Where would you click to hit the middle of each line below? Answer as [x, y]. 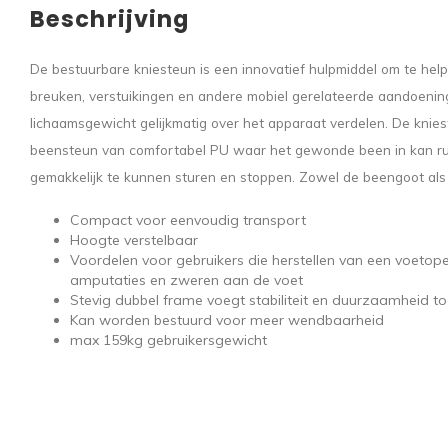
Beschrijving [110, 19]
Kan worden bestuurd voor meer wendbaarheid [227, 320]
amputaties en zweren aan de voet [186, 280]
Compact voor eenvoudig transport [188, 220]
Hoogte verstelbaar [134, 240]
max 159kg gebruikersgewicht [168, 340]
